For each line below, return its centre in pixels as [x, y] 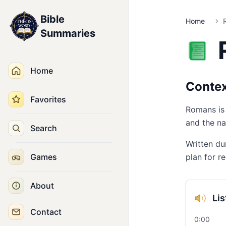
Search [44, 128]
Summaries [68, 33]
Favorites [48, 99]
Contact [46, 212]
